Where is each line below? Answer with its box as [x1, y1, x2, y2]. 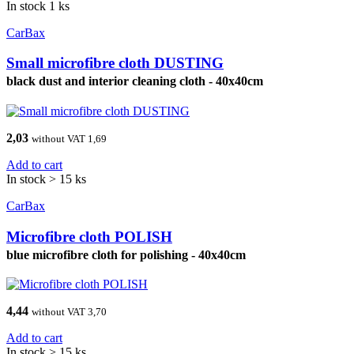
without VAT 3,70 [32, 306, 107, 318]
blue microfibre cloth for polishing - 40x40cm [6, 247, 246, 262]
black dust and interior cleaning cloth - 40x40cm [6, 74, 263, 88]
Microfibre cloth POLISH [6, 228, 172, 245]
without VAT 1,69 [32, 132, 107, 145]
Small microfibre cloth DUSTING [6, 55, 224, 72]
